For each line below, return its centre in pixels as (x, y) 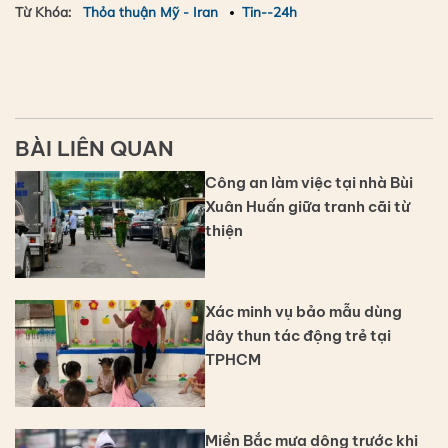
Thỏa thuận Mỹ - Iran (150, 12)
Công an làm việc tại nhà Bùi (309, 183)
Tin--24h (269, 12)
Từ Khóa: (43, 12)
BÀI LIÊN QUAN (94, 147)
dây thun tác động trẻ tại (298, 335)
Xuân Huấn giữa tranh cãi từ (307, 207)
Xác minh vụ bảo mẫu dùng (303, 311)
